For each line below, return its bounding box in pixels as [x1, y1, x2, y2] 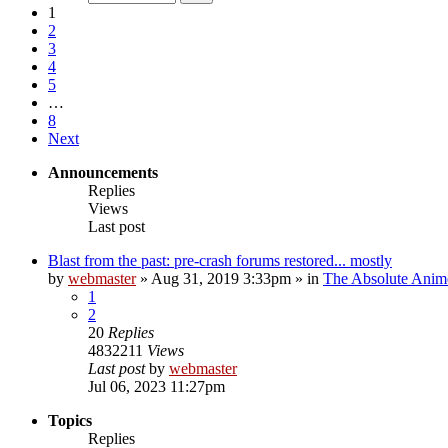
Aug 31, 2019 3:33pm [151, 269, 291, 287]
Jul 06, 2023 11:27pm [88, 377, 225, 395]
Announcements [48, 163, 158, 181]
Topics [48, 411, 92, 429]
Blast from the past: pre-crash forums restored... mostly [48, 251, 392, 269]
